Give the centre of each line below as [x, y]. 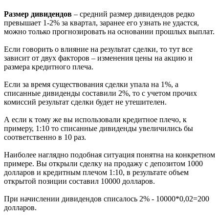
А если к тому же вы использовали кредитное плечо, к [95, 120]
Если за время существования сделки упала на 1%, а [91, 85]
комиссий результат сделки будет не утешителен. [85, 102]
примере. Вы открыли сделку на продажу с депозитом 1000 [103, 164]
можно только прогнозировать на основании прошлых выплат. [109, 32]
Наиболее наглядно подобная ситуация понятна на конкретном [109, 155]
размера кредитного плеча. [49, 67]
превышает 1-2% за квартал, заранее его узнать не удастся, [101, 23]
